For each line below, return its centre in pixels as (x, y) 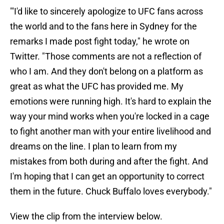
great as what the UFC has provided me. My (97, 86)
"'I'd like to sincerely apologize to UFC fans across (106, 11)
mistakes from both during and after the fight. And (109, 161)
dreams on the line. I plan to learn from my (93, 146)
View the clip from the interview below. (86, 216)
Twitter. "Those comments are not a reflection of (106, 56)
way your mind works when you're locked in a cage (110, 116)
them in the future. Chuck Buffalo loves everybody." (111, 191)
